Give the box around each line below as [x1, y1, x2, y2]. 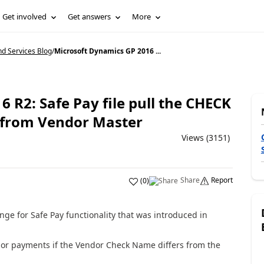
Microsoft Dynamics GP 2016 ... [54, 46, 161, 56]
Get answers [68, 11, 111, 22]
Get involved [2, 11, 47, 22]
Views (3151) [181, 132, 230, 143]
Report [210, 175, 233, 185]
